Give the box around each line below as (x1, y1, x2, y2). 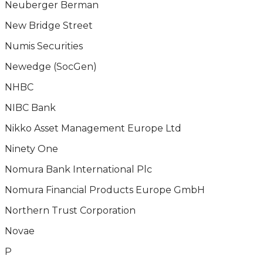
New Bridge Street (5, 20, 93, 31)
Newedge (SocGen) (5, 61, 97, 72)
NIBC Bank (5, 102, 56, 113)
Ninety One (5, 143, 58, 154)
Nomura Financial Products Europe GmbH (5, 184, 205, 195)
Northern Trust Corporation (5, 205, 136, 216)
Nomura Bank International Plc (5, 164, 152, 175)
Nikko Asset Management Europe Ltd (5, 123, 181, 134)
